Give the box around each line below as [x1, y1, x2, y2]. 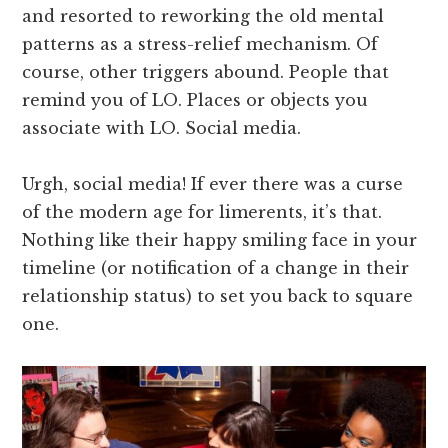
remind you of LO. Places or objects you [22, 89, 369, 110]
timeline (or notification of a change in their [22, 257, 410, 278]
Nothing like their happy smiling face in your [22, 229, 418, 250]
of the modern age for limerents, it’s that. [22, 201, 383, 222]
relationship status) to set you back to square [22, 285, 414, 306]
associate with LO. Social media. [22, 117, 302, 138]
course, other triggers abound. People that [22, 61, 390, 82]
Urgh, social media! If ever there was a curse [22, 173, 404, 194]
